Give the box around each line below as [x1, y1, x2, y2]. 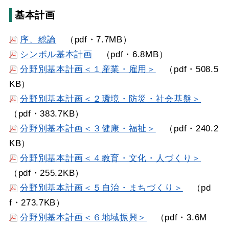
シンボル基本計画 [20, 49, 93, 59]
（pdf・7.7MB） [56, 34, 132, 44]
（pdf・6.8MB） [92, 49, 168, 59]
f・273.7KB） [9, 197, 65, 208]
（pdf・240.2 [155, 123, 219, 133]
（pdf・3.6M [147, 212, 207, 222]
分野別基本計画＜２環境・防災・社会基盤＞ [20, 94, 201, 104]
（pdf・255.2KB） [9, 168, 84, 178]
